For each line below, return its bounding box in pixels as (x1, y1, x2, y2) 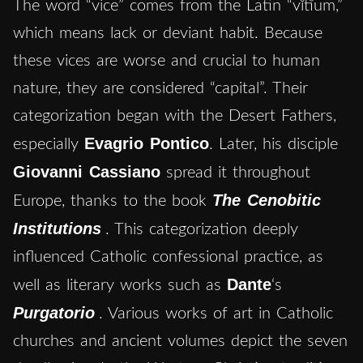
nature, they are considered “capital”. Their (13, 79, 308, 96)
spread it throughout (160, 164, 310, 181)
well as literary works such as (13, 276, 227, 293)
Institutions (13, 219, 101, 237)
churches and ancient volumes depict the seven (13, 332, 348, 349)
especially (13, 135, 84, 152)
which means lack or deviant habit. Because (13, 24, 322, 41)
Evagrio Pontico (84, 134, 209, 152)
